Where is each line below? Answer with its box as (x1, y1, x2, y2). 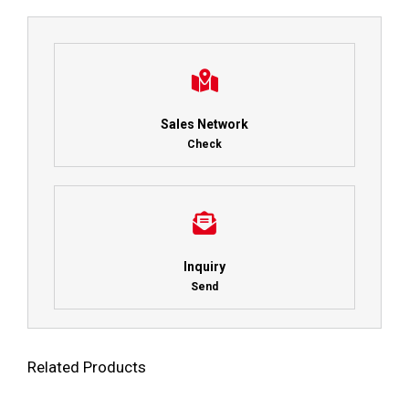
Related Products (26, 358, 146, 377)
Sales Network (161, 117, 248, 132)
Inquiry (184, 259, 225, 275)
